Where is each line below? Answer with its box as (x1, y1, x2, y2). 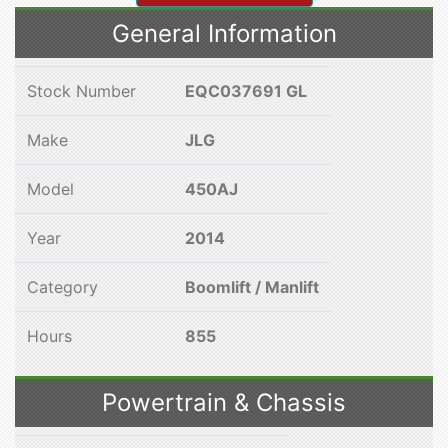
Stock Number (27, 81, 136, 101)
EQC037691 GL (185, 81, 307, 101)
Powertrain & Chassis (102, 388, 346, 417)
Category (27, 277, 98, 297)
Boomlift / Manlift (185, 277, 319, 297)
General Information (111, 19, 337, 48)
